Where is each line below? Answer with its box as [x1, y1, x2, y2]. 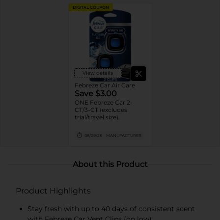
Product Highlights [16, 186, 91, 195]
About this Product [72, 159, 148, 169]
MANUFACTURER [106, 133, 141, 138]
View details [82, 69, 113, 76]
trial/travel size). [74, 113, 120, 121]
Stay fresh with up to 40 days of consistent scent [27, 204, 195, 213]
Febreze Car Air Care [74, 81, 135, 89]
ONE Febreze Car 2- [74, 98, 133, 106]
